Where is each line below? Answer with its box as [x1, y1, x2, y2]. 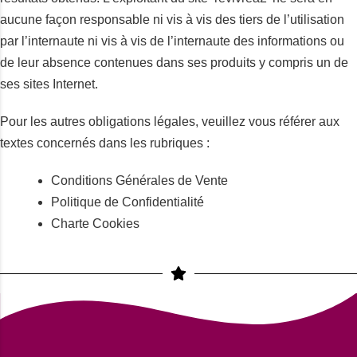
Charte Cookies [51, 217, 139, 230]
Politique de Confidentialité [51, 195, 204, 209]
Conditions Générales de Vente [51, 174, 228, 187]
